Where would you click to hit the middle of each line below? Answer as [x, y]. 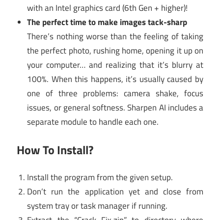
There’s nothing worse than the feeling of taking [115, 37]
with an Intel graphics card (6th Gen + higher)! [108, 8]
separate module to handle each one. [93, 122]
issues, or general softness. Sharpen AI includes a [115, 108]
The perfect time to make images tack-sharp [107, 22]
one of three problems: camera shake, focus [115, 94]
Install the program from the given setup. [100, 178]
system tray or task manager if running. [97, 206]
